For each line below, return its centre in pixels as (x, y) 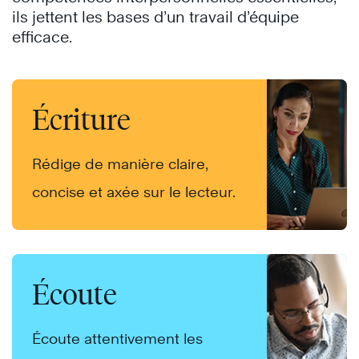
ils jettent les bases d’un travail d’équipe (155, 17)
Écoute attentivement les (117, 339)
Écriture (81, 120)
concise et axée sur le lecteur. (134, 192)
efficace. (42, 37)
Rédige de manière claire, (120, 164)
